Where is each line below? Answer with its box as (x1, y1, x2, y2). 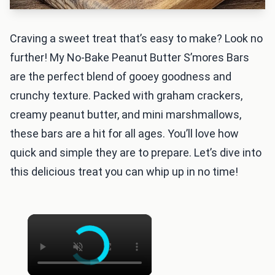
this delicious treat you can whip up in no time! (10, 165, 238, 178)
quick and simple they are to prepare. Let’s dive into (10, 146, 261, 159)
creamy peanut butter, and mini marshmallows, (10, 108, 241, 121)
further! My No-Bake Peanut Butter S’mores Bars (10, 51, 249, 64)
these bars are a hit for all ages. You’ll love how (10, 127, 239, 140)
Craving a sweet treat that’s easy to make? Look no (10, 32, 263, 45)
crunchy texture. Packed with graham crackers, (10, 89, 242, 102)
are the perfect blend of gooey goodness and (10, 70, 231, 83)
